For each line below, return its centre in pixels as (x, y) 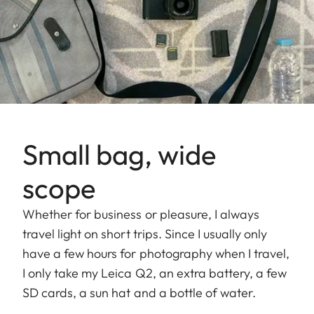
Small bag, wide (119, 154)
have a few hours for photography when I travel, (156, 253)
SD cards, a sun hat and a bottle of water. (139, 292)
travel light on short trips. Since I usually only (145, 233)
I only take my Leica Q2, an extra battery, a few (155, 273)
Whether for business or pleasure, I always (141, 214)
